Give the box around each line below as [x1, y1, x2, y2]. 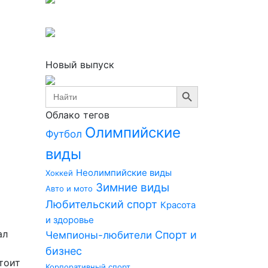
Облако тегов [45, 109, 109, 121]
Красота [160, 199, 196, 211]
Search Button [176, 80, 206, 92]
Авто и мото [45, 184, 93, 193]
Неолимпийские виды [76, 167, 172, 178]
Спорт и [155, 229, 197, 241]
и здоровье [45, 214, 94, 226]
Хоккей [45, 168, 73, 178]
